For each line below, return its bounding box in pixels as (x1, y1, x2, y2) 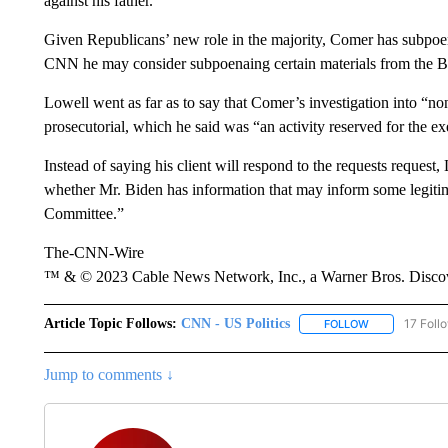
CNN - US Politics (180, 316, 290, 331)
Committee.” (43, 205, 124, 222)
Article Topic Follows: (43, 316, 177, 331)
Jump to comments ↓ (43, 366, 174, 384)
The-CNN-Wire (43, 244, 144, 261)
